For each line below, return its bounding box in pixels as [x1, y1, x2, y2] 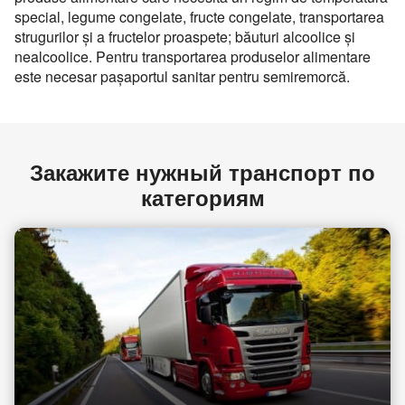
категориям [140, 182, 265, 212]
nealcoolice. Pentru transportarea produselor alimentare [14, 46, 371, 67]
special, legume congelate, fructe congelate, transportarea [14, 6, 384, 27]
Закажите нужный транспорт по [30, 156, 375, 187]
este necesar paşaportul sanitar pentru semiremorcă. [14, 66, 350, 87]
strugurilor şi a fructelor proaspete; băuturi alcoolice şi [14, 26, 355, 47]
